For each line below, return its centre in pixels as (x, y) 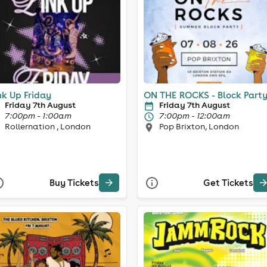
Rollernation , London (47, 126)
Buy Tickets (74, 183)
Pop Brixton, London (199, 126)
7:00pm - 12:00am (195, 115)
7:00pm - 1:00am (38, 115)
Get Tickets (228, 183)
